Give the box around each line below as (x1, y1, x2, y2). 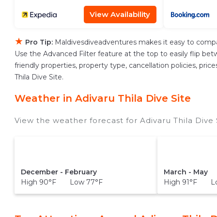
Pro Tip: (25, 38, 53, 46)
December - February (20, 167, 97, 176)
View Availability (90, 10, 150, 19)
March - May (164, 167, 208, 176)
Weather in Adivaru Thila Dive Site (15, 93, 191, 104)
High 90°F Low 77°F (20, 177, 103, 186)
